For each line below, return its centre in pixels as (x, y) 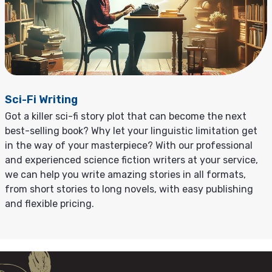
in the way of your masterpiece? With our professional (129, 145)
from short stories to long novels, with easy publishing (129, 189)
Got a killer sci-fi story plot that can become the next (126, 116)
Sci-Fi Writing (41, 99)
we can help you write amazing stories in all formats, (125, 174)
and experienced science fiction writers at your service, (131, 160)
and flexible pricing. (49, 203)
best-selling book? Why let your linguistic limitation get (131, 131)
